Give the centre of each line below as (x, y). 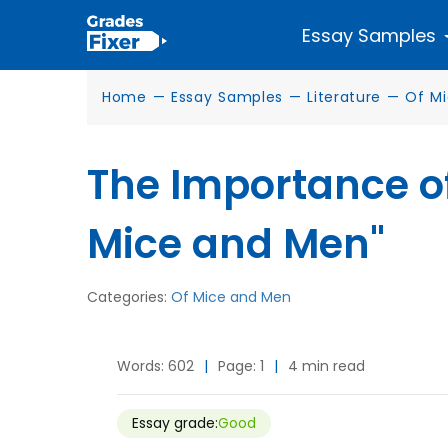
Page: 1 (241, 366)
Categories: (129, 297)
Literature (344, 97)
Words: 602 (155, 366)
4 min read (326, 366)
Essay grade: (175, 423)
